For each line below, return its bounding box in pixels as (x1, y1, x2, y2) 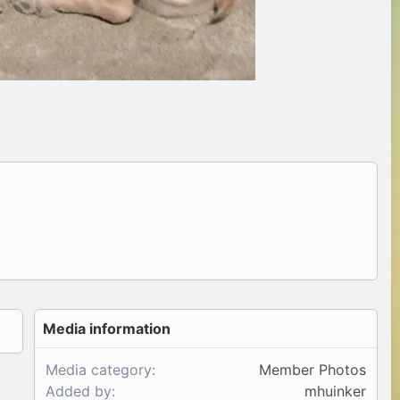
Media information (43, 320, 171, 338)
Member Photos (259, 361, 366, 379)
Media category (46, 361, 153, 379)
